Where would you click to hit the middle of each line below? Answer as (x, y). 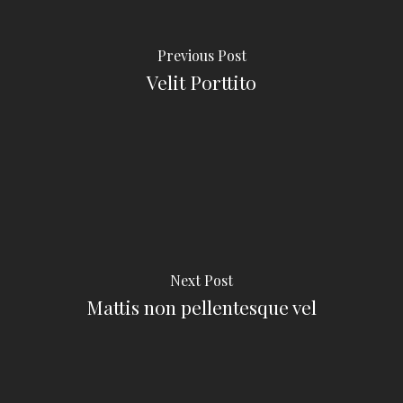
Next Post (201, 280)
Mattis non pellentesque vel (201, 306)
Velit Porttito (201, 81)
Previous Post (201, 55)
